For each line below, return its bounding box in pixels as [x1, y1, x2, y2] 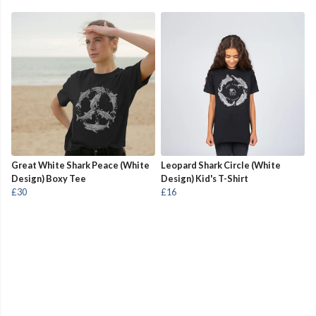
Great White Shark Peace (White [11, 159, 150, 171]
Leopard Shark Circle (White [161, 159, 281, 171]
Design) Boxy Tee [11, 173, 86, 185]
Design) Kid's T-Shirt [161, 173, 248, 185]
